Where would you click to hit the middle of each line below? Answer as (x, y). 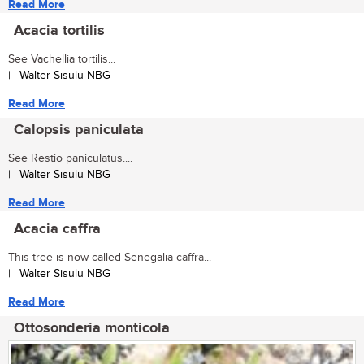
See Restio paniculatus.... (70, 158)
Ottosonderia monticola (92, 328)
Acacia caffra (57, 229)
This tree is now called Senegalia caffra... (110, 257)
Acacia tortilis (59, 30)
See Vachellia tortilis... (62, 59)
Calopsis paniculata (79, 130)
